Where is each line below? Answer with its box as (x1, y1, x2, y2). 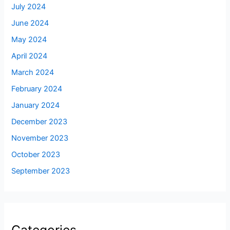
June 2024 (11, 18, 49, 28)
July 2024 (11, 2, 46, 12)
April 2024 (11, 51, 48, 61)
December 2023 (11, 117, 68, 126)
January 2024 (11, 101, 60, 110)
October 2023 (11, 149, 61, 159)
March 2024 (11, 68, 54, 78)
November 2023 (11, 133, 69, 143)
